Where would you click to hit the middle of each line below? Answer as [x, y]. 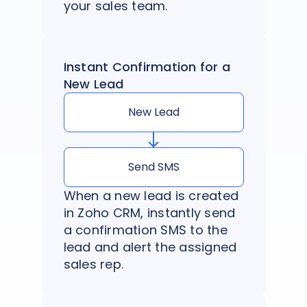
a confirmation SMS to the [145, 230]
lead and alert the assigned [150, 247]
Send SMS [153, 167]
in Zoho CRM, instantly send [149, 213]
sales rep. [93, 265]
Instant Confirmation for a [147, 66]
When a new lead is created [151, 196]
